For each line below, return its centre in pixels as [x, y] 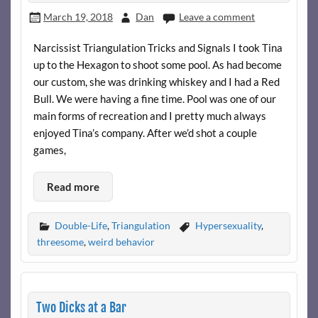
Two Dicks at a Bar [81, 307]
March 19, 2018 [78, 17]
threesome [60, 242]
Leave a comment [217, 17]
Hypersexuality [228, 225]
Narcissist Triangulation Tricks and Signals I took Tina [158, 48]
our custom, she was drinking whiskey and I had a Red [156, 82]
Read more [73, 186]
